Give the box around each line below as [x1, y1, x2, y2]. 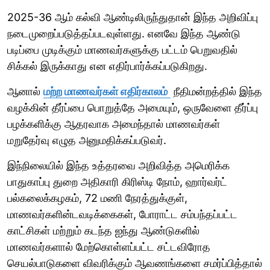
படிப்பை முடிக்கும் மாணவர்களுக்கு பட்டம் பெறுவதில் [7, 43, 237, 56]
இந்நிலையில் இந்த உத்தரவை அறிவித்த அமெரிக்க [7, 159, 230, 172]
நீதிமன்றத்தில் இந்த [171, 84, 262, 98]
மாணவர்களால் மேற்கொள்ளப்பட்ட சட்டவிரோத [7, 240, 210, 253]
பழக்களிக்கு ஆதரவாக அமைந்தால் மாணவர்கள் [7, 117, 220, 130]
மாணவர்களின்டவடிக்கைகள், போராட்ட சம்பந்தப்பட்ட [7, 207, 237, 221]
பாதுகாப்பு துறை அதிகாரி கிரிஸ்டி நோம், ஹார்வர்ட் [7, 175, 227, 188]
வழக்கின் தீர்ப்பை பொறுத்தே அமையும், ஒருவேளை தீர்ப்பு [7, 101, 258, 114]
